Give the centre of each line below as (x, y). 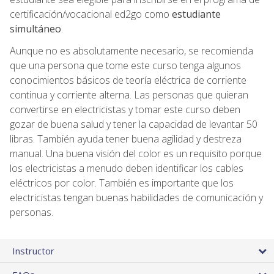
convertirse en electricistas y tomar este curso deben (125, 109)
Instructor (33, 250)
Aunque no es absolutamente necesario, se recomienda (131, 50)
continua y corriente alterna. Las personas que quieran (129, 94)
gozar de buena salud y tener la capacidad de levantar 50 (134, 124)
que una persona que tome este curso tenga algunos (125, 65)
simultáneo (35, 28)
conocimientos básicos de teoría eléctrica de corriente (128, 80)
